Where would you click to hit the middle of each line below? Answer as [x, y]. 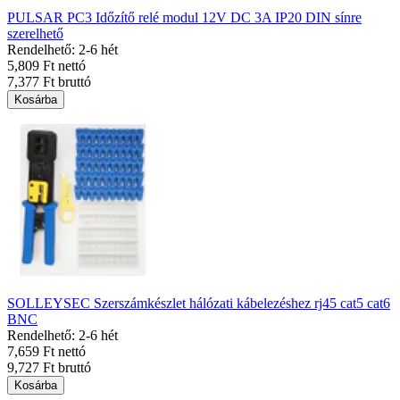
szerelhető [35, 33]
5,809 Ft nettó [46, 66]
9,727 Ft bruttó [49, 367]
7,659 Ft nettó [46, 351]
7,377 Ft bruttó [49, 82]
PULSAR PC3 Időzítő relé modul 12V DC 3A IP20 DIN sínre [184, 17]
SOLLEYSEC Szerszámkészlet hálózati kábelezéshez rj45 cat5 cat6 [199, 303]
